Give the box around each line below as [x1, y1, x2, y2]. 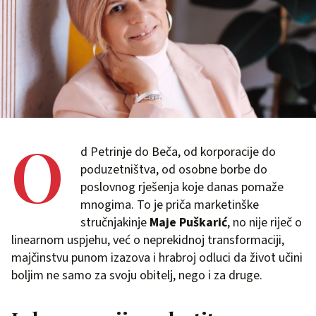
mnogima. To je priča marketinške [80, 195, 259, 214]
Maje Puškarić [150, 213, 227, 231]
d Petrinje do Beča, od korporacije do [80, 142, 276, 161]
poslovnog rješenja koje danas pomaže [80, 178, 284, 196]
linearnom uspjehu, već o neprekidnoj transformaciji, [11, 231, 284, 249]
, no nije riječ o [227, 213, 302, 231]
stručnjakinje [80, 213, 150, 231]
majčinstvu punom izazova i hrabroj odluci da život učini [11, 248, 303, 267]
